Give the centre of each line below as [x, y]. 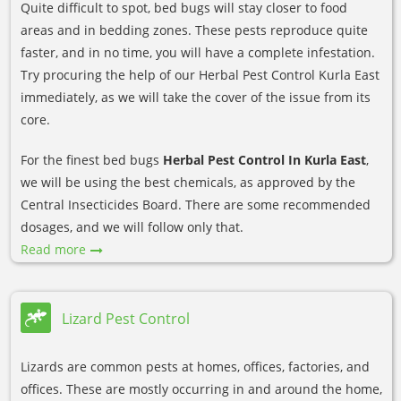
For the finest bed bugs [92, 160]
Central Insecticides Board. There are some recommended [196, 205]
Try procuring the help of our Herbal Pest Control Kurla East [200, 75]
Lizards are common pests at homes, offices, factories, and [195, 367]
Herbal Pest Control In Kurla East [264, 160]
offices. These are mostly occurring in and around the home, [201, 389]
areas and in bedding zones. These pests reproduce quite [194, 30]
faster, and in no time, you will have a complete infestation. [198, 53]
